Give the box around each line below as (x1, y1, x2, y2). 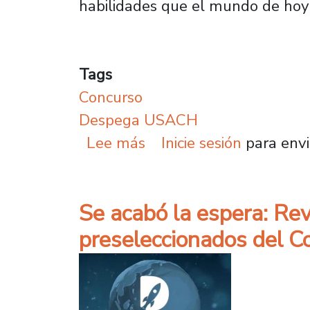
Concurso (79, 86, 143, 108)
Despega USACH (79, 109, 198, 131)
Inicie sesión (161, 131, 241, 154)
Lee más (86, 131, 146, 154)
